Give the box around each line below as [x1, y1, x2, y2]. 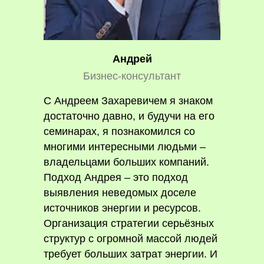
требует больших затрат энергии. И [44, 248, 217, 260]
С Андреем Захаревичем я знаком [44, 95, 213, 107]
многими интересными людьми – [44, 141, 206, 153]
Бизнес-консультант [83, 70, 181, 82]
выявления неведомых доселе [44, 187, 196, 199]
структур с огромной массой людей [44, 233, 217, 245]
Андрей [112, 53, 152, 65]
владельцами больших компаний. [44, 156, 209, 168]
